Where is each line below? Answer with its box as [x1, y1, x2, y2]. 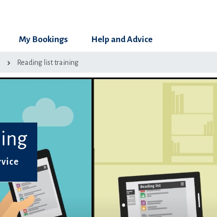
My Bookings [19, 35, 68, 44]
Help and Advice [91, 35, 153, 44]
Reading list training [16, 59, 78, 66]
